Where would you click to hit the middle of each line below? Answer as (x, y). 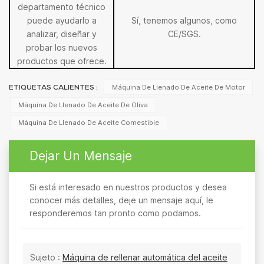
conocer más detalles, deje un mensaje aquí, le (121, 200)
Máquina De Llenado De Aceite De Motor (178, 88)
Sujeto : (46, 258)
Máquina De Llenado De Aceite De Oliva (83, 105)
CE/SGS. (184, 34)
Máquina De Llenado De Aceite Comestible (88, 123)
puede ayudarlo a (62, 20)
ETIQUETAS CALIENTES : (54, 89)
